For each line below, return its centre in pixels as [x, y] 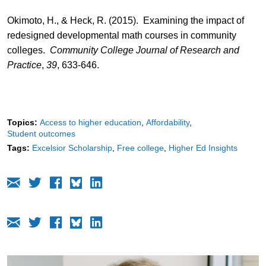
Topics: [22, 122]
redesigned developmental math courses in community [121, 35]
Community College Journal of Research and [144, 50]
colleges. [28, 50]
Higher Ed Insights [203, 148]
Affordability [167, 122]
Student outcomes [41, 133]
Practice [24, 65]
